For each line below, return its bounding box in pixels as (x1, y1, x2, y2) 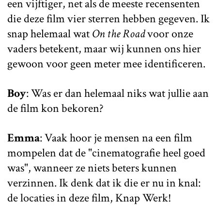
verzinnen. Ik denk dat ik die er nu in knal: (7, 175, 201, 190)
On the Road (92, 26, 145, 41)
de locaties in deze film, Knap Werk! (7, 190, 171, 205)
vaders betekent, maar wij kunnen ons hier (7, 41, 201, 56)
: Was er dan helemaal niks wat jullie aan (26, 85, 209, 101)
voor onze (145, 26, 193, 41)
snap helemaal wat (7, 26, 92, 41)
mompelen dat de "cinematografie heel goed (7, 145, 205, 160)
